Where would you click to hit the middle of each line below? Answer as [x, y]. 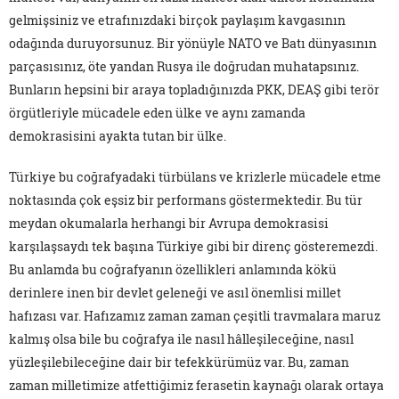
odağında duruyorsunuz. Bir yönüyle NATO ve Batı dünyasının [193, 44]
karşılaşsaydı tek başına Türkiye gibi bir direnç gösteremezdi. [193, 247]
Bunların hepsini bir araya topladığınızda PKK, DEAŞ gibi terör [194, 90]
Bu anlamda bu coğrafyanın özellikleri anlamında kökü [173, 270]
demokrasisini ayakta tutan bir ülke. [118, 136]
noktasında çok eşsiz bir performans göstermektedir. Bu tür [186, 200]
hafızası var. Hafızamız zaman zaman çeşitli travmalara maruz [195, 316]
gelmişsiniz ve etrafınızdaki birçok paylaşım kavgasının [177, 20]
